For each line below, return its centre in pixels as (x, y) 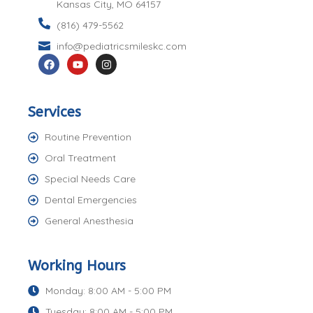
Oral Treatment (80, 158)
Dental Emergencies (90, 200)
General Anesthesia (89, 221)
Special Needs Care (90, 179)
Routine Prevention (88, 137)
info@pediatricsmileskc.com (122, 46)
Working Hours (77, 266)
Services (54, 112)
